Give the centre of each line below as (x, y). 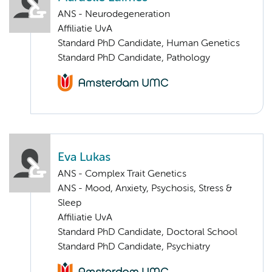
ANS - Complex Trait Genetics (122, 175)
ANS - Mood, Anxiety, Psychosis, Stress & (145, 189)
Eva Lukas (84, 158)
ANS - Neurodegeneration (114, 14)
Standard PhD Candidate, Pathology (134, 58)
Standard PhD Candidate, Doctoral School (148, 233)
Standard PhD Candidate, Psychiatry (134, 247)
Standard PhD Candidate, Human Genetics (149, 43)
